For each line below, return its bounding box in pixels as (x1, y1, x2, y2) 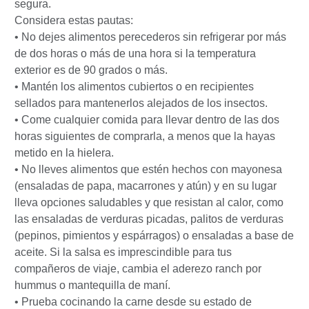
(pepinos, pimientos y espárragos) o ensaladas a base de (14, 229, 294, 241)
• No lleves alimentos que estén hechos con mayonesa (14, 163, 282, 175)
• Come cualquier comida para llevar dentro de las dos (14, 113, 279, 126)
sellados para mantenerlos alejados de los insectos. (14, 97, 268, 109)
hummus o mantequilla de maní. (14, 279, 170, 291)
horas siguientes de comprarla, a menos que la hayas (14, 130, 275, 142)
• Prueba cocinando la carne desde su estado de (14, 295, 252, 308)
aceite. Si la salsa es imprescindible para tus (14, 246, 232, 258)
